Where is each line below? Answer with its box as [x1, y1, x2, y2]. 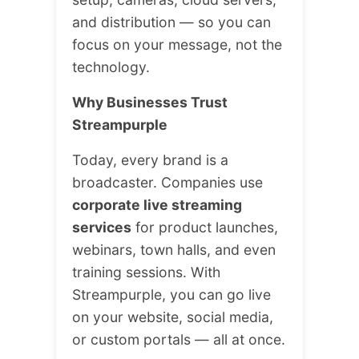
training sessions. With [72, 264, 220, 281]
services [72, 219, 131, 236]
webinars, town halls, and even [72, 241, 276, 259]
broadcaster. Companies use [72, 174, 263, 192]
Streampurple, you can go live [72, 286, 271, 304]
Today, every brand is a [72, 151, 228, 169]
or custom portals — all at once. [72, 331, 285, 349]
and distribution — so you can [72, 14, 271, 31]
